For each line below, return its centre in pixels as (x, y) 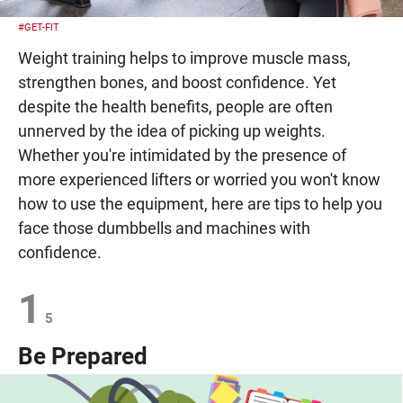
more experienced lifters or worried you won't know (199, 179)
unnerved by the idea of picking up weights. (172, 130)
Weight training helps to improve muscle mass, (184, 58)
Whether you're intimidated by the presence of (182, 155)
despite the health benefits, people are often (175, 106)
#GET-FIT (39, 27)
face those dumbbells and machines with (164, 228)
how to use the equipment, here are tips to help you (200, 203)
